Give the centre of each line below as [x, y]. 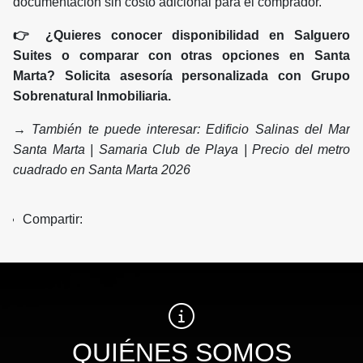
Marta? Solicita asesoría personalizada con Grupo [181, 76]
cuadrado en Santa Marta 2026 [102, 170]
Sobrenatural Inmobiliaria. [92, 96]
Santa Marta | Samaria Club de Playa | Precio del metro [181, 150]
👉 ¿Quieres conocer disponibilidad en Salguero [181, 36]
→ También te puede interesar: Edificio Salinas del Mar [181, 130]
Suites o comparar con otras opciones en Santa [181, 56]
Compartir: [56, 220]
